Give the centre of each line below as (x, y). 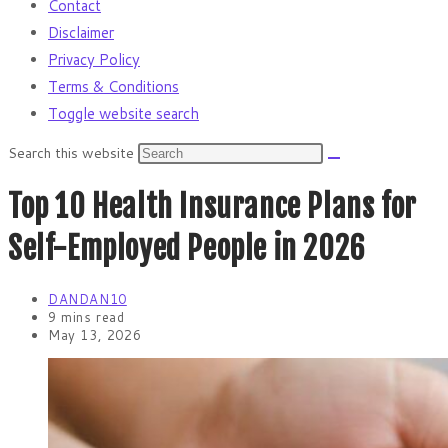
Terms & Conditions (113, 86)
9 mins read (86, 317)
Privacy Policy (94, 59)
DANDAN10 (87, 299)
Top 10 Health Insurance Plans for (212, 207)
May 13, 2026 (95, 335)
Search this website (73, 153)
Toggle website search (123, 113)
